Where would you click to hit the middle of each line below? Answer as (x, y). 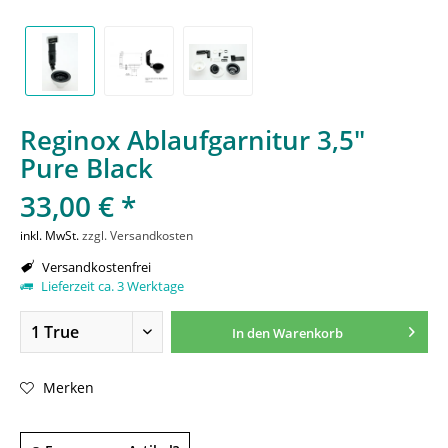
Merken (68, 387)
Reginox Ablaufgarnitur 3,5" (192, 140)
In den (250, 333)
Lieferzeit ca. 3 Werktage (111, 286)
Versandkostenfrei (95, 267)
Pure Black (86, 168)
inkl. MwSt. (51, 235)
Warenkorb (307, 333)
